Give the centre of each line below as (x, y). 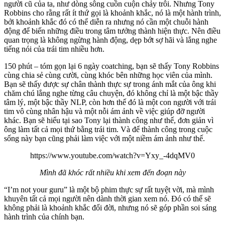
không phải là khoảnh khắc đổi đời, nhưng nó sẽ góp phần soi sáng (110, 207)
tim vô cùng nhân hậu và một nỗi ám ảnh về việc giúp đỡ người (104, 111)
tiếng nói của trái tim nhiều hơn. (54, 49)
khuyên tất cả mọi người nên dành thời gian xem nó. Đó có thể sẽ (107, 198)
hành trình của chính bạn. (44, 216)
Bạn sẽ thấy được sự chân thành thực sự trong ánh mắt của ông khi (110, 84)
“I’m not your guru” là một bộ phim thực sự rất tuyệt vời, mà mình (109, 189)
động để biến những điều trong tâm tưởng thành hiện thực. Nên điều (112, 31)
